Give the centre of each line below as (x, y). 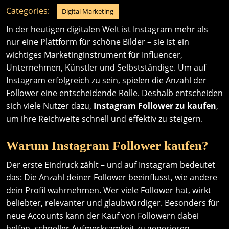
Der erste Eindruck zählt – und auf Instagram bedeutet (111, 165)
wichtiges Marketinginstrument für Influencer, (94, 55)
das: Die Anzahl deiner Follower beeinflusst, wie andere (112, 177)
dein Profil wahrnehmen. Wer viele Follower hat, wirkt (109, 190)
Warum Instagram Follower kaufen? (107, 145)
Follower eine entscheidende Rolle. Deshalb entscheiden (114, 93)
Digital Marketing (88, 11)
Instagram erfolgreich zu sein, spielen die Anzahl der (106, 80)
